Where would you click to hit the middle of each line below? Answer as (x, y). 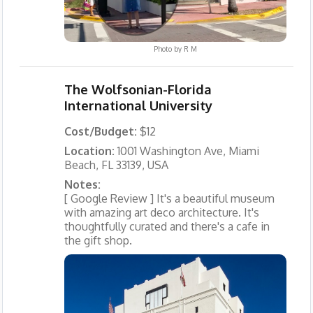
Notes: (82, 184)
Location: (90, 151)
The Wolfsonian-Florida (138, 89)
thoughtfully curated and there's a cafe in (167, 226)
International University (138, 105)
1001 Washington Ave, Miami (188, 151)
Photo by (168, 49)
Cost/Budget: (102, 131)
